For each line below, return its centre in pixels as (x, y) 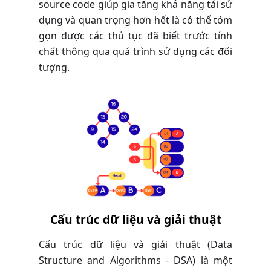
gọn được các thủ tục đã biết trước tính (135, 36)
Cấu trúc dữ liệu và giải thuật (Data (135, 245)
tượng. (54, 67)
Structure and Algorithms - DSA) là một (135, 260)
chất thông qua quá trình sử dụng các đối (135, 52)
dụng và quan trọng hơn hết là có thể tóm (135, 20)
